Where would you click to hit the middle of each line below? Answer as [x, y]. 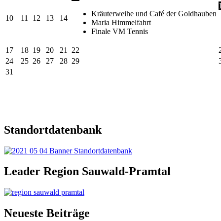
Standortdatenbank [53, 129]
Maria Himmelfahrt [121, 22]
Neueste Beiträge [47, 213]
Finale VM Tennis [120, 31]
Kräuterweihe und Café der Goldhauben [154, 13]
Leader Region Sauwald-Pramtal [87, 171]
